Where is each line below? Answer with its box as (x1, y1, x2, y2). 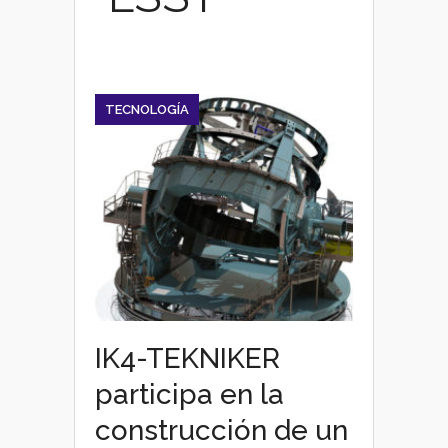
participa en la (95, 378, 284, 411)
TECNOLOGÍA (105, 102, 189, 117)
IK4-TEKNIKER (95, 342, 280, 375)
